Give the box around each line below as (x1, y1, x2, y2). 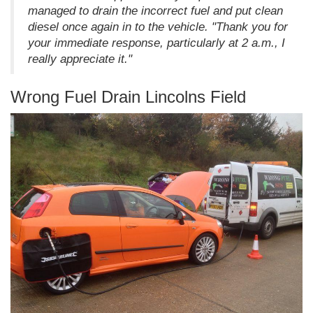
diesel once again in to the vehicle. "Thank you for (28, 20, 288, 34)
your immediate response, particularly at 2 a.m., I (28, 36, 285, 50)
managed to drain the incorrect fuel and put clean (28, 3, 283, 17)
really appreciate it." (28, 52, 132, 66)
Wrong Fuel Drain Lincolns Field (10, 87, 246, 106)
